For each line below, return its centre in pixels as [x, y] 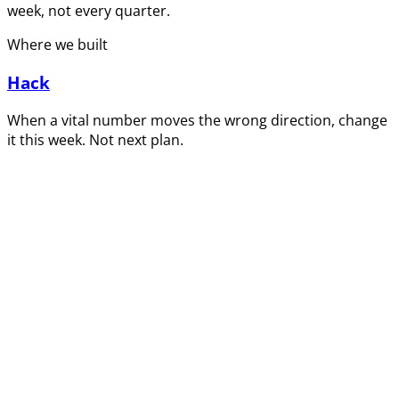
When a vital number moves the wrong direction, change [197, 120]
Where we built [57, 45]
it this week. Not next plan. [95, 139]
